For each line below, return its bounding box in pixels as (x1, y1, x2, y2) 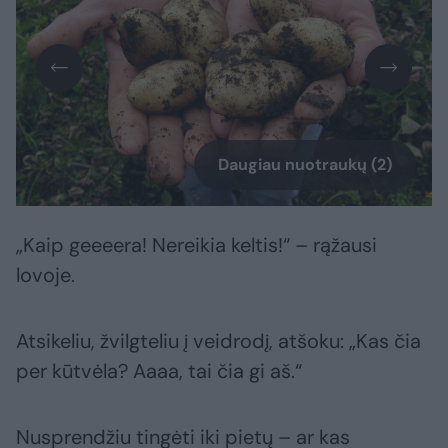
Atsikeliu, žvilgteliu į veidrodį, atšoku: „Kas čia (16, 328, 421, 355)
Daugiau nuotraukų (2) (218, 154, 392, 176)
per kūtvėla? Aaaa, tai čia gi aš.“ (16, 358, 302, 385)
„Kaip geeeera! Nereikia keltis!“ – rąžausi (16, 232, 377, 259)
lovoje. (16, 262, 75, 289)
